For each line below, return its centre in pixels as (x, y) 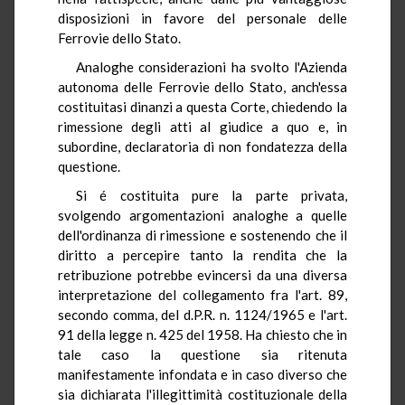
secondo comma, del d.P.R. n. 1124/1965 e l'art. (202, 314)
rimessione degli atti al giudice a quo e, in (202, 126)
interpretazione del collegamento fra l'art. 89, (202, 294)
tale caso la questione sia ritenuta (202, 354)
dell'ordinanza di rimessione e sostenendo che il (202, 235)
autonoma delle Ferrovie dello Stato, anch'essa (202, 86)
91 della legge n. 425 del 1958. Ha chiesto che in (202, 334)
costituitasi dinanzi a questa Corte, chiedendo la (202, 106)
